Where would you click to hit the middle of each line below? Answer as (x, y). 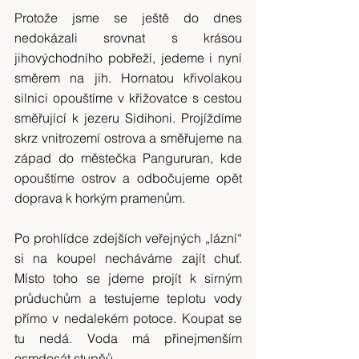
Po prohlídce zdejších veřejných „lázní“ (128, 238)
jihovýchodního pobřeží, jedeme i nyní (128, 58)
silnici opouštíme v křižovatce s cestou (128, 98)
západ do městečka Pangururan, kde (128, 158)
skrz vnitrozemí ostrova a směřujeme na (128, 138)
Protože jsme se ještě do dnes (128, 18)
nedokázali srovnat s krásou (128, 38)
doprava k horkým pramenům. (100, 198)
